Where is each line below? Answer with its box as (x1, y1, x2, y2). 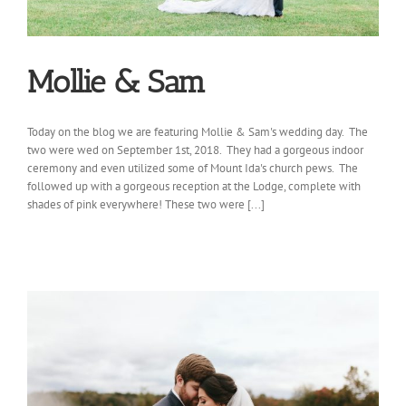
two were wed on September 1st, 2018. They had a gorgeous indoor (27, 142, 363, 158)
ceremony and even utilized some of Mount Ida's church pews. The (27, 160, 358, 176)
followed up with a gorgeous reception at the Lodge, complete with (27, 179, 361, 194)
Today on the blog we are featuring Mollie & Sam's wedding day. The (27, 124, 368, 140)
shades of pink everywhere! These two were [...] (27, 197, 265, 212)
